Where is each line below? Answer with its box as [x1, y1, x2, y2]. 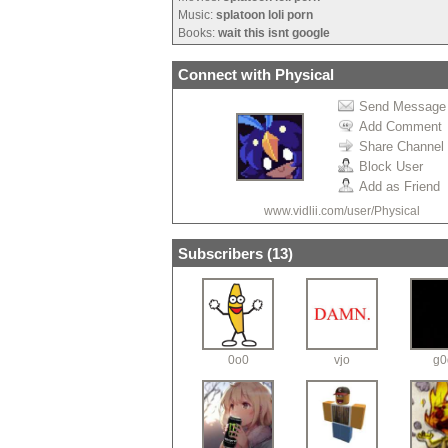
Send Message [359, 98, 446, 114]
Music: [178, 8, 216, 22]
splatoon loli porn [216, 8, 313, 22]
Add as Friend [359, 178, 440, 194]
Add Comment [359, 118, 442, 134]
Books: [178, 26, 218, 40]
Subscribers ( [178, 244, 272, 262]
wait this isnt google [218, 26, 330, 40]
